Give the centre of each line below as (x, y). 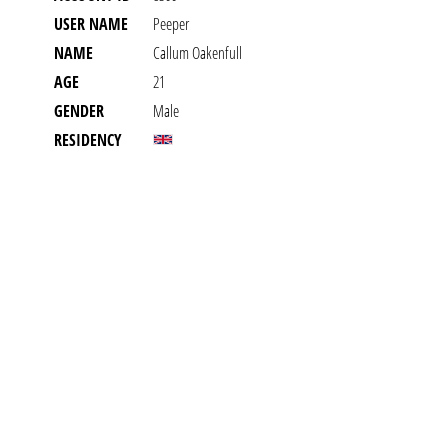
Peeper (171, 24)
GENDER (79, 111)
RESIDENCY (88, 140)
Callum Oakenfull (197, 53)
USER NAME (91, 24)
